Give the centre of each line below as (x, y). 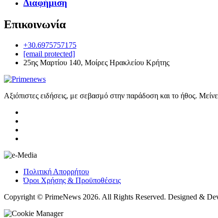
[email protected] (49, 54)
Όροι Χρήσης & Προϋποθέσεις (72, 181)
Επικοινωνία (35, 25)
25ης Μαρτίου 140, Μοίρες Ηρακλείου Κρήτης (96, 63)
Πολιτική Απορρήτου (56, 172)
